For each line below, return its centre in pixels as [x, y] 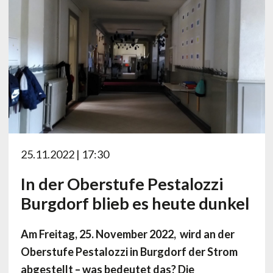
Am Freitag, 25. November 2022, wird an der [127, 234]
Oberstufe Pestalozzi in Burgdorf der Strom [129, 252]
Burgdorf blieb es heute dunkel [135, 204]
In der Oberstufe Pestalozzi [122, 184]
